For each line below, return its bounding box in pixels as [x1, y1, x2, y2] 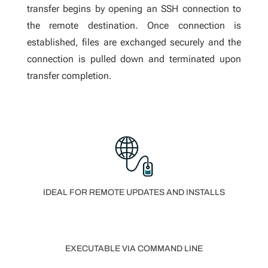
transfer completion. [26, 70, 112, 81]
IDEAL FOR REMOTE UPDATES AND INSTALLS [42, 187, 225, 197]
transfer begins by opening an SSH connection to [26, 3, 242, 14]
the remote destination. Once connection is [26, 20, 242, 31]
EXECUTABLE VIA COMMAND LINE [65, 243, 203, 253]
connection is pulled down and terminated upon [26, 53, 242, 65]
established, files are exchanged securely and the [26, 36, 242, 48]
